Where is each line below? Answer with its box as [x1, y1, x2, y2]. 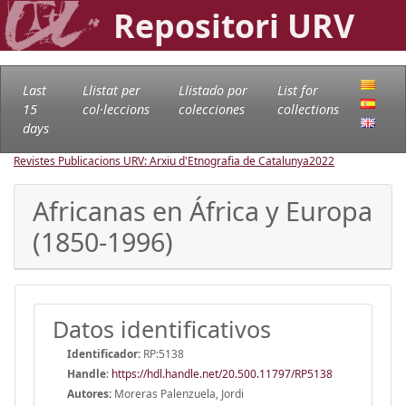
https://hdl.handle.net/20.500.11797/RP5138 [111, 365, 333, 382]
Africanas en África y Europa [33, 192, 372, 228]
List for [276, 81, 318, 99]
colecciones [178, 100, 245, 118]
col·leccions [82, 100, 150, 118]
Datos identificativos [53, 313, 271, 344]
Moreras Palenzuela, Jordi [111, 385, 244, 401]
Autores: [67, 385, 111, 401]
